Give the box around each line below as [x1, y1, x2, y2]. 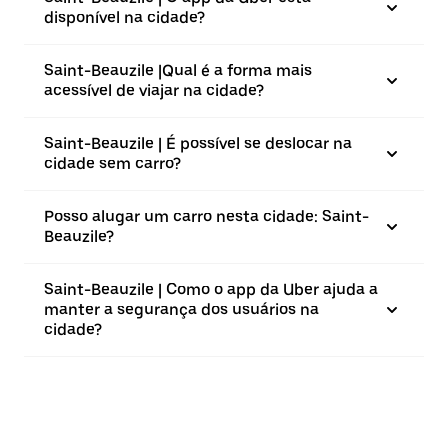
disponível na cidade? [44, 8, 205, 27]
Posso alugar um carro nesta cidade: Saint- [44, 207, 369, 226]
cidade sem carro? [44, 154, 181, 173]
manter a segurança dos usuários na [44, 300, 319, 319]
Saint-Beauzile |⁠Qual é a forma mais [44, 61, 312, 80]
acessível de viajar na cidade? [44, 81, 264, 100]
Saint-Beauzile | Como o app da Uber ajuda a [44, 280, 378, 299]
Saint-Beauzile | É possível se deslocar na [44, 134, 352, 153]
